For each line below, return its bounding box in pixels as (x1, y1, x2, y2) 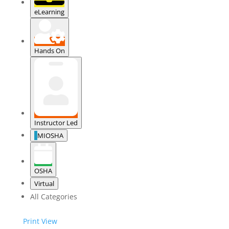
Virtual (34, 179, 54, 189)
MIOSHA (37, 131, 63, 141)
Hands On (34, 45, 65, 55)
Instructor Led (34, 118, 78, 128)
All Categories (30, 192, 77, 202)
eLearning (34, 7, 64, 16)
